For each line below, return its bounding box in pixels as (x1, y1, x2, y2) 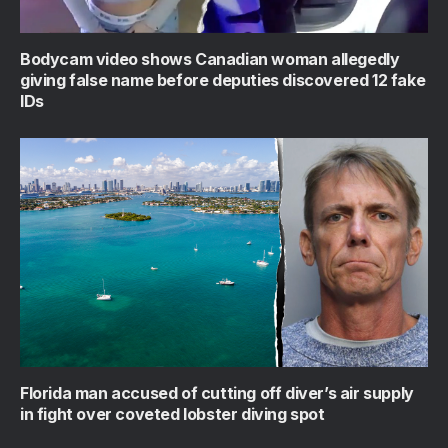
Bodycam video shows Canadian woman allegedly (20, 48, 400, 69)
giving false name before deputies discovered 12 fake (20, 69, 426, 90)
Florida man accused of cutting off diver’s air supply (20, 383, 414, 403)
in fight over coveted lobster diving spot (20, 404, 325, 424)
